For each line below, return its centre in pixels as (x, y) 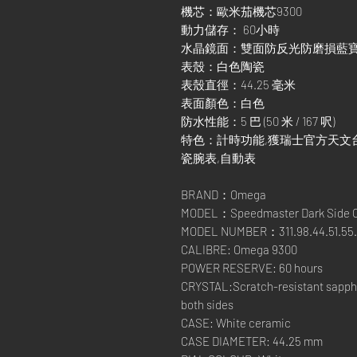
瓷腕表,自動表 (218, 158)
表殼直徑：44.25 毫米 (238, 84)
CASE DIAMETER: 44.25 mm (252, 341)
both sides (207, 304)
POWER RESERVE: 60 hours (252, 268)
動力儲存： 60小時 (230, 29)
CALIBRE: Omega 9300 (239, 249)
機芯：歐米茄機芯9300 (241, 11)
